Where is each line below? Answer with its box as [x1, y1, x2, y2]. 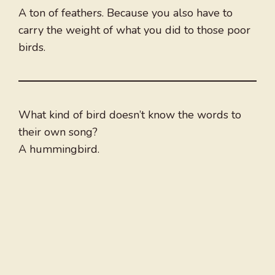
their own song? [18, 125, 98, 140]
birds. [18, 40, 45, 55]
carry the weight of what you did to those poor [18, 23, 250, 38]
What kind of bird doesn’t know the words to [18, 107, 241, 123]
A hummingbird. [18, 142, 99, 157]
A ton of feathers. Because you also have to [18, 6, 233, 21]
